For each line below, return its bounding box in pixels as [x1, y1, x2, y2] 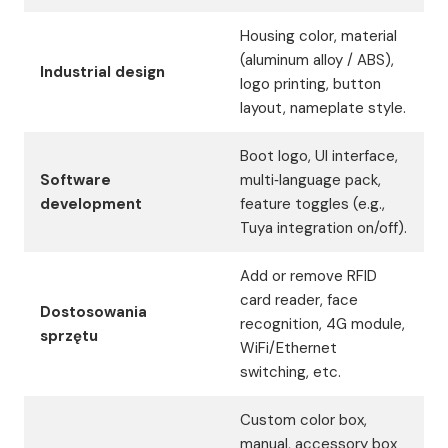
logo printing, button [240, 73, 381, 94]
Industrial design [40, 61, 165, 82]
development [40, 193, 142, 214]
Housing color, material [240, 25, 397, 46]
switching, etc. [240, 361, 341, 382]
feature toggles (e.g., [240, 193, 385, 214]
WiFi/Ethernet [240, 337, 337, 358]
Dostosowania [40, 301, 147, 322]
